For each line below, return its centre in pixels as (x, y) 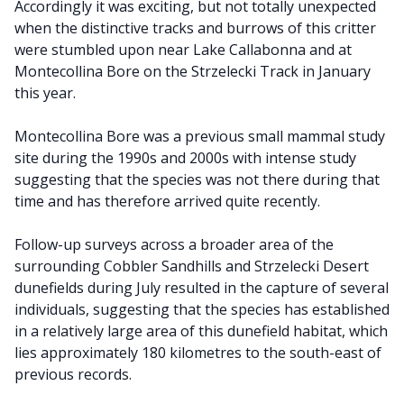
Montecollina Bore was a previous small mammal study (200, 136)
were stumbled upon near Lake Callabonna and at (183, 50)
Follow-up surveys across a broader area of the (174, 244)
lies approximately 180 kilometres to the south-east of (198, 353)
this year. (45, 93)
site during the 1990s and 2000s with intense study (185, 158)
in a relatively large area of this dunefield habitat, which (201, 331)
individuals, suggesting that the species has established (202, 309)
